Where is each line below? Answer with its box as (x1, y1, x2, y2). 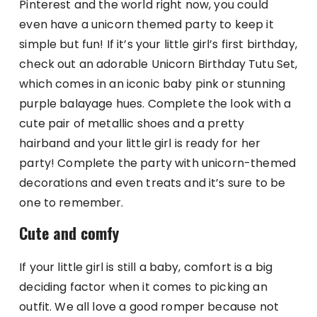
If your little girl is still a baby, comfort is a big (19, 259, 273, 276)
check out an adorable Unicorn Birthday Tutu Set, (19, 56, 298, 73)
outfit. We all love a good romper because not (19, 299, 279, 316)
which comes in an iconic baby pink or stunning (19, 76, 286, 93)
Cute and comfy (19, 221, 120, 245)
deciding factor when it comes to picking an (19, 279, 267, 296)
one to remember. (19, 195, 124, 212)
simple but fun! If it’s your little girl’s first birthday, (19, 36, 297, 53)
